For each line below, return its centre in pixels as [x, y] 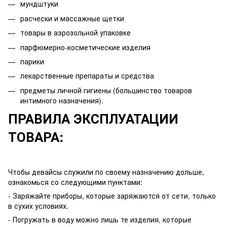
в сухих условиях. [38, 206]
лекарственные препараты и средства [87, 76]
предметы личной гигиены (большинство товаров [106, 90]
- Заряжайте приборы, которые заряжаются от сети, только [112, 196]
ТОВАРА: [36, 137]
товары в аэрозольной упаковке [75, 33]
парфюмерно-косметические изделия [85, 47]
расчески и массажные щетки [72, 18]
